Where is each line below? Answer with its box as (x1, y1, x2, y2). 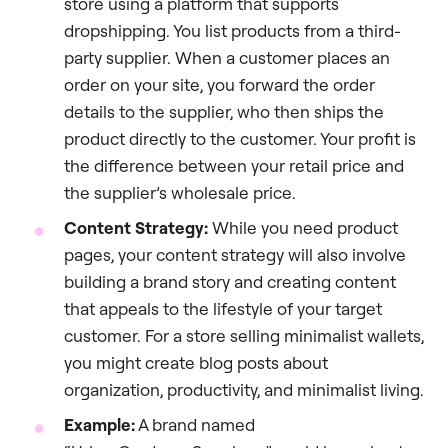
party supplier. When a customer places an (64, 46, 390, 68)
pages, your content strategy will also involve (64, 243, 406, 265)
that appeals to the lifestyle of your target (64, 297, 382, 319)
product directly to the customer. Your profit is (64, 127, 416, 149)
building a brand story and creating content (64, 270, 396, 292)
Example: (64, 413, 135, 435)
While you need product (208, 216, 398, 238)
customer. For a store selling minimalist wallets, (64, 324, 424, 346)
